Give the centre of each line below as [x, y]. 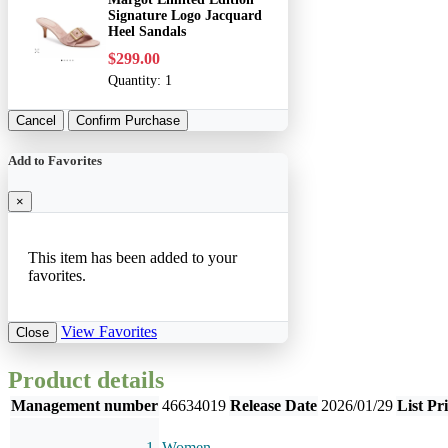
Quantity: [136, 80]
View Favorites [109, 331]
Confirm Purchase [128, 120]
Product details [86, 379]
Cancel [36, 120]
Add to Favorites [55, 160]
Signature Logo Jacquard [185, 15]
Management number [84, 405]
